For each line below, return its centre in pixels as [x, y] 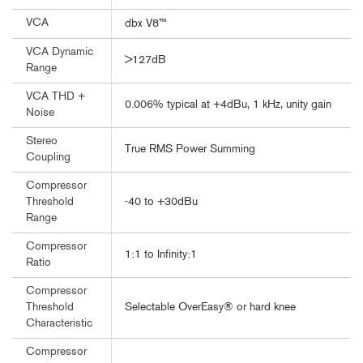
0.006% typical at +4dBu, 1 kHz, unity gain [228, 105]
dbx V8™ [146, 24]
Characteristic [59, 324]
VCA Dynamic [60, 53]
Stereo [42, 142]
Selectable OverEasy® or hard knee [210, 308]
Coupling [48, 158]
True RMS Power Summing [190, 150]
